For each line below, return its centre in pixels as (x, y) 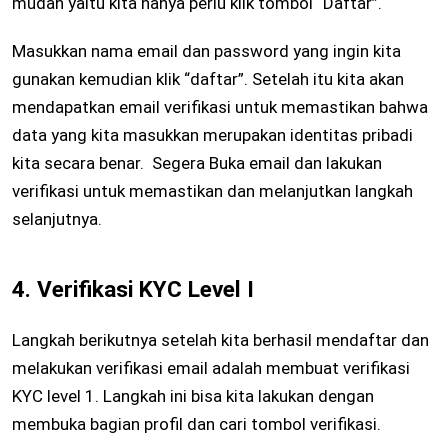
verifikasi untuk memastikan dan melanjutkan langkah (212, 191)
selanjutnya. (57, 219)
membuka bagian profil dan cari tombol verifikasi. (196, 424)
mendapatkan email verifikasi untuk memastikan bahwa (220, 107)
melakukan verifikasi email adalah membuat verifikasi (211, 368)
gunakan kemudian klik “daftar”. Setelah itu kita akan (208, 79)
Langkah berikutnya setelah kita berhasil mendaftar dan (220, 340)
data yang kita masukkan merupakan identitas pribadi (212, 135)
